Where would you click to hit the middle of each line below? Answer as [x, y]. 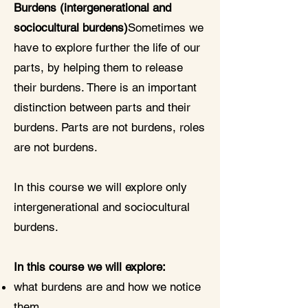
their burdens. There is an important [105, 87]
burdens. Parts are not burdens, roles [109, 127]
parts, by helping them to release [98, 67]
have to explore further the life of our [107, 47]
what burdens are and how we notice [107, 287]
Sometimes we [166, 27]
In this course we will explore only [100, 187]
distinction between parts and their [102, 107]
